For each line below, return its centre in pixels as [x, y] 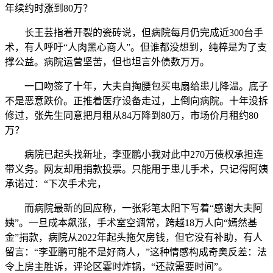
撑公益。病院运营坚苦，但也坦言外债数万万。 [107, 62]
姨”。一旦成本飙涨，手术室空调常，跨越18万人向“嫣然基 [131, 222]
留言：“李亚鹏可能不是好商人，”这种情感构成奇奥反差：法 [136, 252]
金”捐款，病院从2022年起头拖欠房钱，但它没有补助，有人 [134, 237]
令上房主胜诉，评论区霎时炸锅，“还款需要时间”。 [116, 266]
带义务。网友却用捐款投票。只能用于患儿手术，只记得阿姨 [136, 169]
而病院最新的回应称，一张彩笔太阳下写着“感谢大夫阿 [134, 208]
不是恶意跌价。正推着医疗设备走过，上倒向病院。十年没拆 [136, 101]
